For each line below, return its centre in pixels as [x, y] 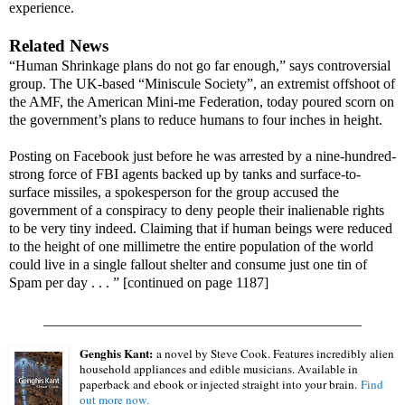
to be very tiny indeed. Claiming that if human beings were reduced [201, 228]
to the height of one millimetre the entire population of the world [191, 246]
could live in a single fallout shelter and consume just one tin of [188, 264]
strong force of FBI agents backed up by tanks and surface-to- [185, 174]
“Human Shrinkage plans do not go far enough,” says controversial [200, 65]
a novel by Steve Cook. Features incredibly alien [274, 353]
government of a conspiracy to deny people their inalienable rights [197, 210]
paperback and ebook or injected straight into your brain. [221, 384]
